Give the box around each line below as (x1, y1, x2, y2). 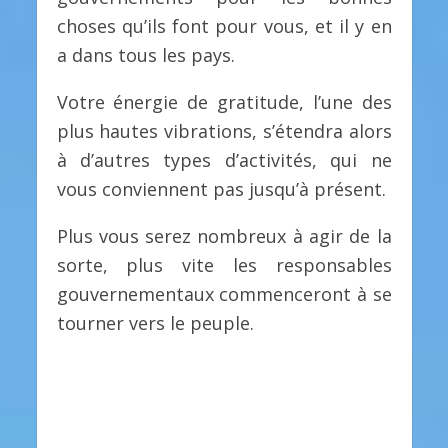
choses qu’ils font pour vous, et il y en (56, 13, 392, 38)
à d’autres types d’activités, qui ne (56, 147, 392, 172)
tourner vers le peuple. (56, 310, 254, 335)
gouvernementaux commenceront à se (56, 281, 392, 306)
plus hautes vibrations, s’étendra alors (56, 118, 392, 143)
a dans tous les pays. (56, 42, 235, 67)
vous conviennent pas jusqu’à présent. (56, 176, 386, 201)
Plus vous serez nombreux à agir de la (56, 223, 392, 248)
